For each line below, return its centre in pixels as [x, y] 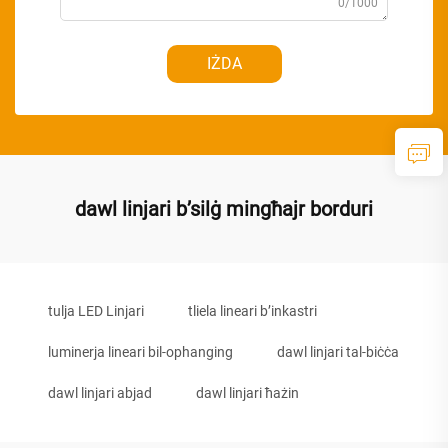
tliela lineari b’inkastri [252, 310]
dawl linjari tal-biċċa [338, 351]
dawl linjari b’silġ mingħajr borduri [224, 208]
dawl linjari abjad [100, 392]
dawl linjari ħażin [247, 392]
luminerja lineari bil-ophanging [140, 351]
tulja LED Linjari [96, 310]
